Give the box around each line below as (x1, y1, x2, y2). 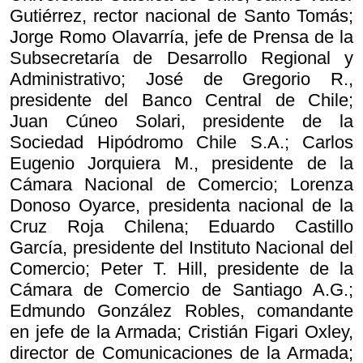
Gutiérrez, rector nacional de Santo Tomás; (10, 6, 353, 27)
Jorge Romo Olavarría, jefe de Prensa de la (10, 27, 353, 48)
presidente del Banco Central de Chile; (10, 90, 353, 111)
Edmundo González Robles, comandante (10, 301, 353, 322)
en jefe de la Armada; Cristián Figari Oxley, (10, 322, 353, 343)
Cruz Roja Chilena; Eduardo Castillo (10, 216, 353, 237)
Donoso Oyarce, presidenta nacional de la (10, 195, 353, 216)
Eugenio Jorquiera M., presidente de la (10, 153, 353, 174)
